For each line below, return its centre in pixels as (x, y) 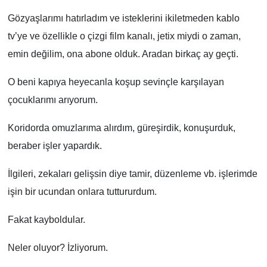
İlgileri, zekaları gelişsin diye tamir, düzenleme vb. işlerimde (132, 173)
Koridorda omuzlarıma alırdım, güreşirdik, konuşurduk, (121, 128)
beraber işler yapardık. (55, 145)
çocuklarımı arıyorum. (52, 100)
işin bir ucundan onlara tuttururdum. (82, 191)
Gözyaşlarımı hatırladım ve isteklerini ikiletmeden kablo (123, 18)
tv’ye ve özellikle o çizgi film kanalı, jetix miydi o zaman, (124, 36)
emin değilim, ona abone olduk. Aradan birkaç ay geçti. (123, 54)
